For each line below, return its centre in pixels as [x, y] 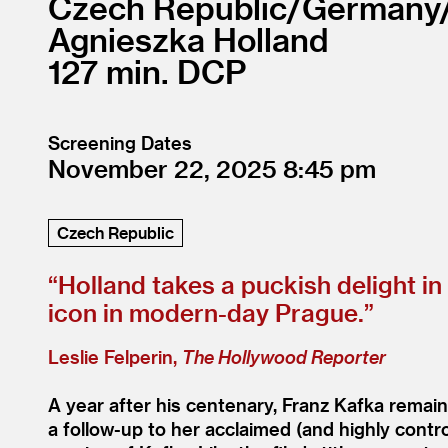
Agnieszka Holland [188, 39]
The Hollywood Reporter [284, 356]
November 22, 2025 [165, 168]
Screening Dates [120, 142]
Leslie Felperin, [115, 356]
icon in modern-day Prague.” [211, 312]
